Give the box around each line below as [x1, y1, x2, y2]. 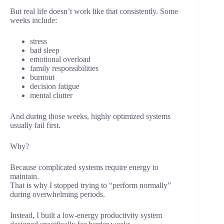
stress [30, 37, 47, 46]
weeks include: [10, 16, 57, 25]
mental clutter [30, 91, 72, 100]
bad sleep [30, 46, 59, 55]
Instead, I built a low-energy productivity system [10, 211, 162, 220]
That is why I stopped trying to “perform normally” [10, 181, 171, 190]
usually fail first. [10, 121, 60, 130]
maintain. [10, 172, 39, 181]
